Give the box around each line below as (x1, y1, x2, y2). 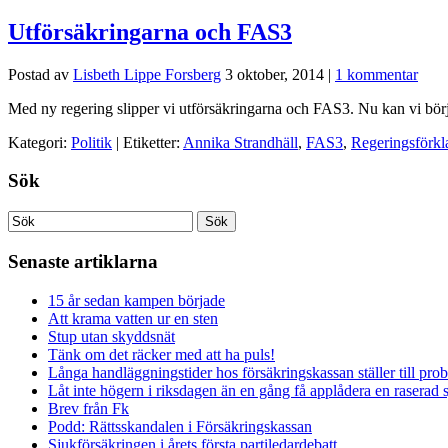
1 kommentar (335, 65, 418, 83)
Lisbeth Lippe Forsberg (73, 65, 221, 83)
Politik (71, 133, 112, 151)
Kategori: (8, 133, 71, 151)
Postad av (8, 65, 73, 83)
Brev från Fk (48, 399, 129, 417)
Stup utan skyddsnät (48, 327, 175, 345)
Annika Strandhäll (183, 133, 298, 151)
